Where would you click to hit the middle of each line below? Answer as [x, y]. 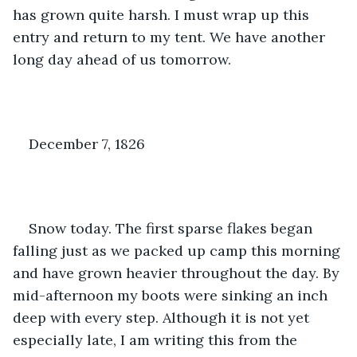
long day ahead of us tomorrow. [122, 59]
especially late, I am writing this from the [157, 339]
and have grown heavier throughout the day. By [178, 273]
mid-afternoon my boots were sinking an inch [172, 295]
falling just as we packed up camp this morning [178, 250]
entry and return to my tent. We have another [171, 37]
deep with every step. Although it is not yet [163, 317]
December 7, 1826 [87, 143]
